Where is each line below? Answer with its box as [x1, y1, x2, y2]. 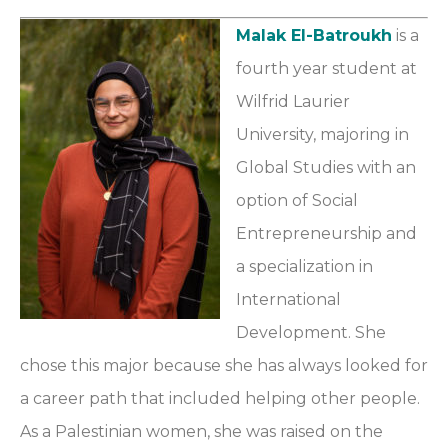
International [236, 289, 341, 309]
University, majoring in [236, 124, 409, 144]
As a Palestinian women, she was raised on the [20, 421, 383, 441]
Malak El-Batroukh [236, 25, 392, 45]
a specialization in [236, 256, 373, 276]
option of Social [236, 190, 358, 210]
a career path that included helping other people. [20, 388, 420, 408]
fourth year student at [236, 58, 417, 78]
